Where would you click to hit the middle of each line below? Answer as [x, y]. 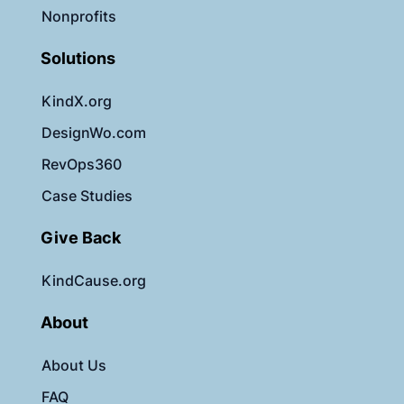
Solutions [78, 59]
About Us [74, 366]
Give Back [81, 238]
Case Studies [87, 196]
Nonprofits [79, 17]
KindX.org [77, 101]
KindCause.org [94, 281]
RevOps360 [82, 165]
